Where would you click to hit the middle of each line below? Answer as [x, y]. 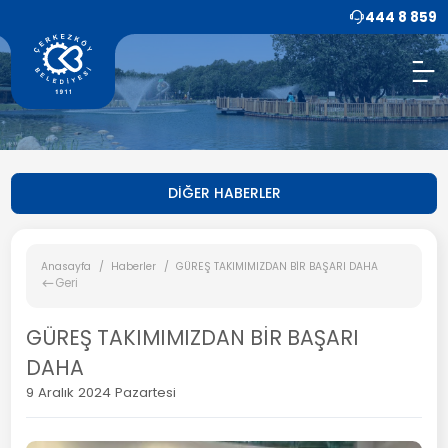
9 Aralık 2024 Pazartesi [101, 393]
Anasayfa [66, 267]
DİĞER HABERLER [224, 192]
